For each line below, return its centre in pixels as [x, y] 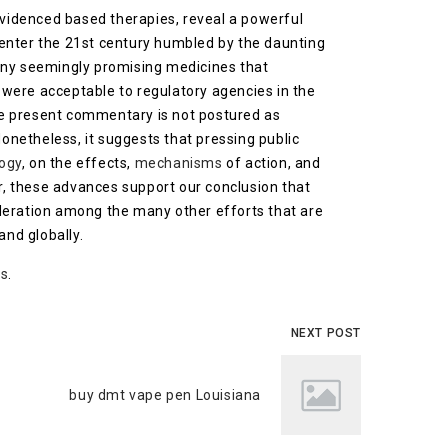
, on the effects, [78, 163]
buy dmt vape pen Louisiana [165, 395]
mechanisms [178, 163]
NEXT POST [325, 333]
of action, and [271, 163]
